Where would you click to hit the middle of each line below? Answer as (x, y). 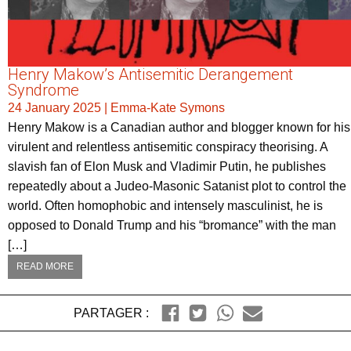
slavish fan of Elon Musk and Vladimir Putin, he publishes (167, 167)
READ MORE (45, 267)
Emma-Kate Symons (168, 108)
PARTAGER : (111, 313)
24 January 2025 (54, 108)
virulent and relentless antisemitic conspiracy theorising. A (168, 147)
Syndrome (43, 90)
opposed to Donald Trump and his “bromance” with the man (172, 226)
